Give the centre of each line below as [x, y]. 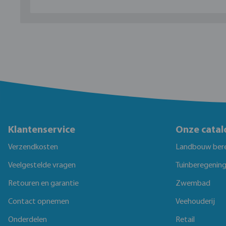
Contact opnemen [39, 202]
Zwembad [193, 184]
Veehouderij [195, 202]
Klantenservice [42, 130]
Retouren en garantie [43, 184]
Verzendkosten [33, 147]
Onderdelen [27, 220]
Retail [185, 220]
